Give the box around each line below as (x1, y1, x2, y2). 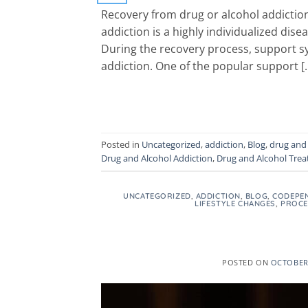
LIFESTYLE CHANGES (195, 198, 276, 208)
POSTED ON (222, 257, 271, 268)
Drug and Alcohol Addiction (101, 152, 212, 165)
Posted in (101, 138, 142, 151)
